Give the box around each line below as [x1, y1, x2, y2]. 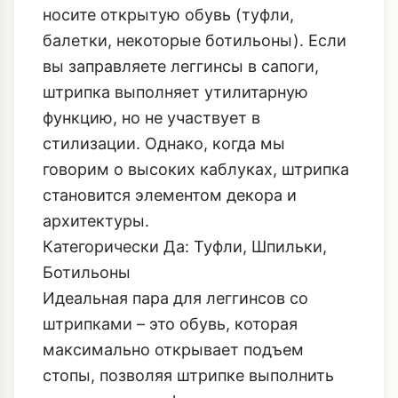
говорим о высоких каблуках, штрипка [43, 223, 349, 243]
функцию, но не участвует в [43, 171, 260, 191]
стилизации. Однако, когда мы [43, 197, 285, 217]
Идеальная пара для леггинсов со [43, 352, 308, 371]
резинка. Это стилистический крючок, [43, 17, 346, 36]
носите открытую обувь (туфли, [43, 68, 294, 88]
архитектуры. [43, 275, 149, 294]
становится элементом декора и [43, 249, 297, 268]
